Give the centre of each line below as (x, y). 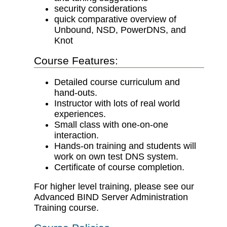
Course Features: (76, 60)
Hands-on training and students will (125, 146)
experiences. (80, 114)
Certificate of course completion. (120, 167)
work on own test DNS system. (117, 156)
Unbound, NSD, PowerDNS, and (120, 30)
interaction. (77, 135)
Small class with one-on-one (111, 124)
